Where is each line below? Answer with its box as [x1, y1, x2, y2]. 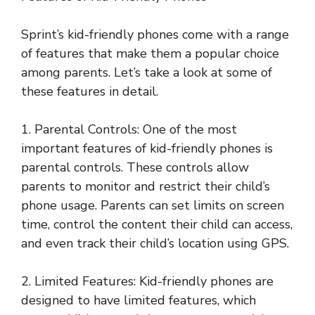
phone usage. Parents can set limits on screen [21, 197, 284, 214]
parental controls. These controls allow [21, 159, 249, 176]
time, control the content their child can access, [21, 216, 292, 233]
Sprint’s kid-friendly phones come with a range [21, 26, 289, 44]
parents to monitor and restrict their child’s [21, 178, 270, 195]
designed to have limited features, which [21, 292, 256, 309]
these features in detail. [21, 83, 158, 101]
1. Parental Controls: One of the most [21, 121, 237, 139]
